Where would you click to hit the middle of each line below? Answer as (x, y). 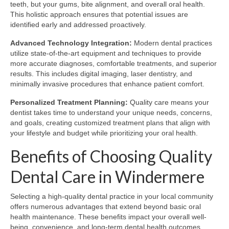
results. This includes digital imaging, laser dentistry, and (101, 74)
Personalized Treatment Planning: (69, 102)
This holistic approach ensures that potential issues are (99, 15)
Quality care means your (168, 102)
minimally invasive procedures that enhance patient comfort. (107, 84)
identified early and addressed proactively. (78, 25)
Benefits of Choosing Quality (111, 156)
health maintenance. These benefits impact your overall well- (108, 217)
